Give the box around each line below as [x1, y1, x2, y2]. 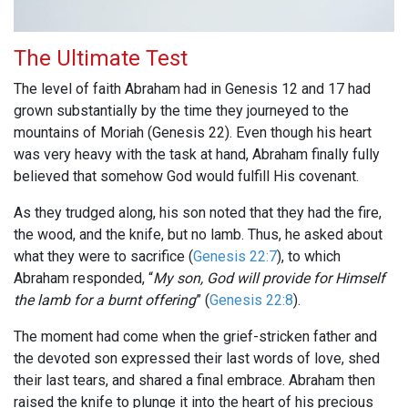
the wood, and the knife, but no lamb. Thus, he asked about [14, 226, 382, 244]
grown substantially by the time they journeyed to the [14, 102, 349, 120]
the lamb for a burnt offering [14, 291, 196, 310]
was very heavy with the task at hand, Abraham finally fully [14, 146, 380, 164]
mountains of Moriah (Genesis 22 [14, 124, 225, 142]
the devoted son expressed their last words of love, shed [14, 350, 380, 368]
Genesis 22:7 [193, 248, 277, 266]
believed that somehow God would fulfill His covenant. [14, 168, 359, 186]
